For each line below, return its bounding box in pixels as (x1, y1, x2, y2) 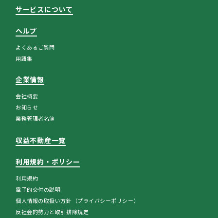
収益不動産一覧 (16, 135, 66, 145)
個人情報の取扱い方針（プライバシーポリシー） (16, 196, 140, 204)
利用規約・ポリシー (16, 156, 80, 166)
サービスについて (16, 4, 73, 14)
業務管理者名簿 (16, 114, 55, 122)
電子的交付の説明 (16, 185, 61, 193)
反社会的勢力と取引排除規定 (16, 207, 89, 216)
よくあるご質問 (16, 43, 55, 51)
